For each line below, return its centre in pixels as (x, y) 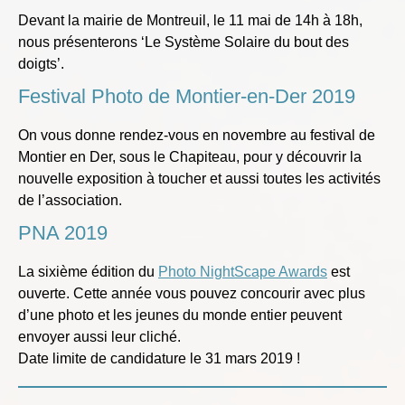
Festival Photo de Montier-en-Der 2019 (187, 97)
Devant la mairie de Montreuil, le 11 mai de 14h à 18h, (190, 21)
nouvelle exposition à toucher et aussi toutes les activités (199, 179)
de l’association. (70, 201)
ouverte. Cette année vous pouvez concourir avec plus (192, 294)
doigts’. (41, 64)
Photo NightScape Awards (243, 272)
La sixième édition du (88, 272)
